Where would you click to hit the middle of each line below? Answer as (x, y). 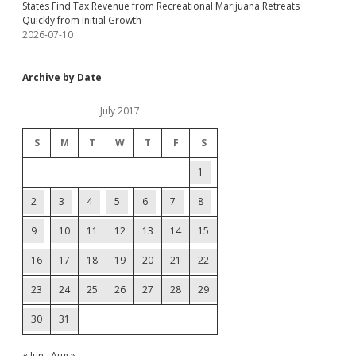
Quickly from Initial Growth (82, 20)
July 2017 (120, 111)
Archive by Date (62, 77)
